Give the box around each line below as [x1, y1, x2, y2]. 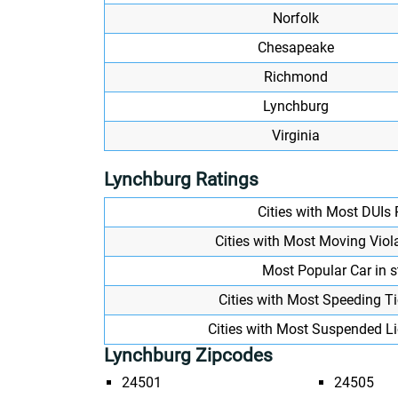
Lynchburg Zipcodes [104, 345, 273, 366]
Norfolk [272, 10, 319, 27]
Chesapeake [257, 39, 334, 56]
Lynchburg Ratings [104, 169, 259, 190]
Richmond [263, 68, 328, 85]
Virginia [271, 127, 320, 144]
